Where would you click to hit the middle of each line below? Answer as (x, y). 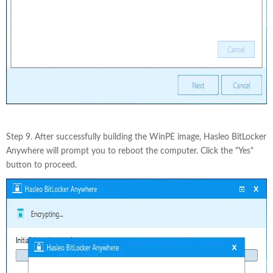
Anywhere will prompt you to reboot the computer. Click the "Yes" (130, 151)
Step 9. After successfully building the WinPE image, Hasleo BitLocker (136, 137)
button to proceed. (41, 165)
